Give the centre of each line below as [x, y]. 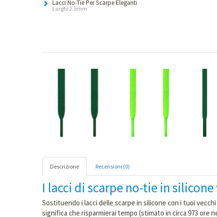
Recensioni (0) [113, 166]
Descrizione [64, 166]
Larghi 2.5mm [70, 8]
